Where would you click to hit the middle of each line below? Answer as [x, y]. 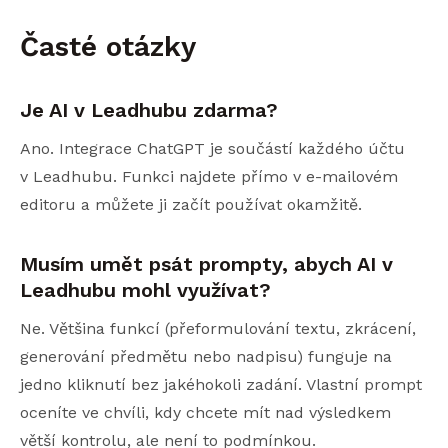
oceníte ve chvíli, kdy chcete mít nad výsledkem [205, 412]
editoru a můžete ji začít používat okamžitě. [191, 204]
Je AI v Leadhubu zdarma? [149, 109]
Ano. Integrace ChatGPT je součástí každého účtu [212, 148]
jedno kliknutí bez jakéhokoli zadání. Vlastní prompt [221, 384]
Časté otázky [108, 46]
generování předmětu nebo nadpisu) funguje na [206, 356]
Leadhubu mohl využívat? [145, 289]
